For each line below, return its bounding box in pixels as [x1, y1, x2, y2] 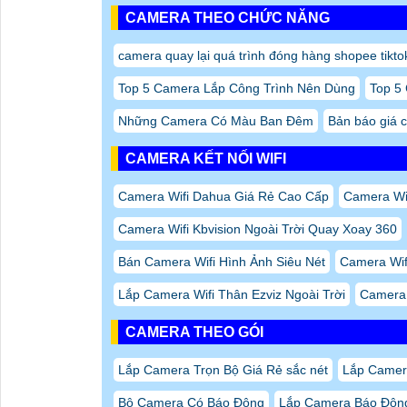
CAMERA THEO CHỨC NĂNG [125, 10, 330, 26]
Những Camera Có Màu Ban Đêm [118, 114, 313, 129]
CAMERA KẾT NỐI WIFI [125, 151, 286, 167]
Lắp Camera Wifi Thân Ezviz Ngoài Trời [118, 287, 345, 303]
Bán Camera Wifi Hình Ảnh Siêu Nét [118, 254, 325, 270]
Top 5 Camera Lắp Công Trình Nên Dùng [118, 81, 355, 96]
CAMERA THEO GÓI [125, 324, 263, 341]
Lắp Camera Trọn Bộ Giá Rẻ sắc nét [118, 362, 328, 378]
